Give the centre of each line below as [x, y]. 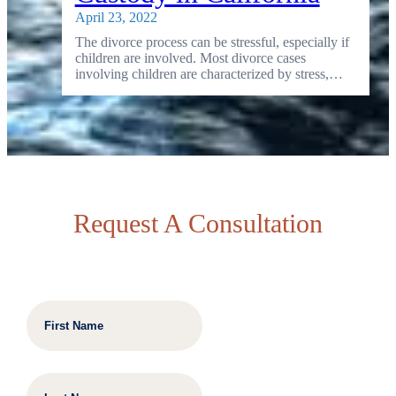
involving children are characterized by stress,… [209, 73]
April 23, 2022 [116, 17]
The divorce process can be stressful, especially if [212, 42]
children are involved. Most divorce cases [190, 57]
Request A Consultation [198, 223]
